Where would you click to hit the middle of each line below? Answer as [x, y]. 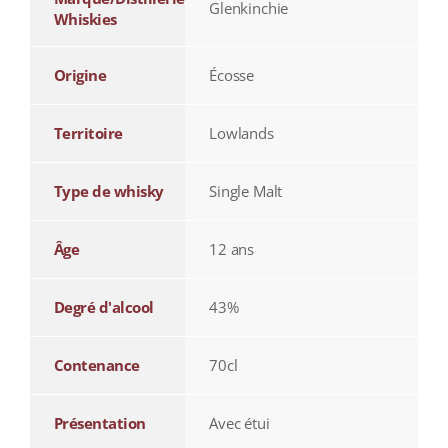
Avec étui [239, 423]
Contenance [96, 365]
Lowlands [241, 133]
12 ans [231, 249]
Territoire [88, 133]
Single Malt [245, 191]
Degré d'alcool [103, 307]
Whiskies [85, 19]
